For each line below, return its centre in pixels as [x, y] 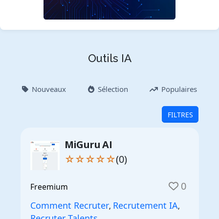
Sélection [113, 89]
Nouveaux [49, 89]
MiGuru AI [88, 144]
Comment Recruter [69, 205]
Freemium [49, 186]
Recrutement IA [145, 205]
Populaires [179, 89]
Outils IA [109, 58]
